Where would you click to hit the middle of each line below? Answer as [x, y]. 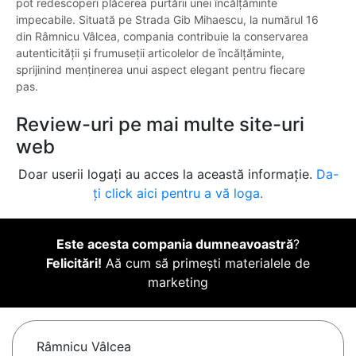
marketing [178, 282]
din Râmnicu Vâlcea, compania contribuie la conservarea [162, 37]
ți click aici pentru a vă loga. [178, 193]
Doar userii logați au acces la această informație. [167, 174]
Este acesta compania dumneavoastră [175, 244]
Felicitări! [74, 263]
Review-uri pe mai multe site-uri [160, 125]
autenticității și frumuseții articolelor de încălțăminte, [150, 53]
